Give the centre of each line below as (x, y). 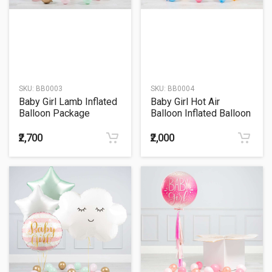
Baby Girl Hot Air (185, 102)
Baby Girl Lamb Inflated (68, 102)
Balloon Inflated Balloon (201, 114)
